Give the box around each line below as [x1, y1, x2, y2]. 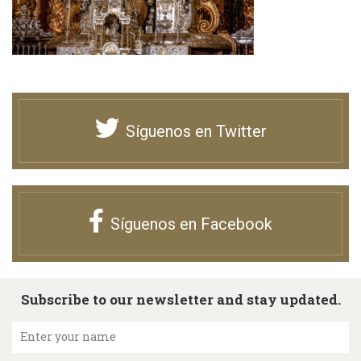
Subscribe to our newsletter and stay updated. [20, 289, 341, 309]
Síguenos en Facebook [110, 214, 272, 234]
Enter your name [20, 328, 116, 344]
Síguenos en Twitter [125, 121, 267, 141]
